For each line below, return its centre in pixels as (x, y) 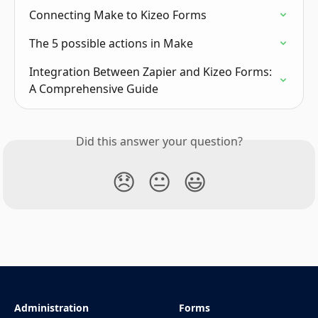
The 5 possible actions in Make (111, 44)
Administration (51, 308)
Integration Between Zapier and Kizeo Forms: (152, 72)
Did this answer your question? (159, 142)
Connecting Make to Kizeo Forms (118, 15)
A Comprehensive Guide (94, 89)
